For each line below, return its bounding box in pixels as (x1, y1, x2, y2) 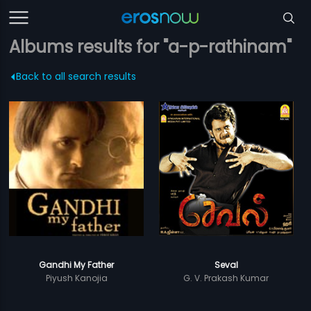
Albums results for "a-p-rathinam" (9, 35, 292, 58)
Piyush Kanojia (45, 271, 108, 284)
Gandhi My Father (39, 258, 115, 271)
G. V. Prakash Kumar (183, 271, 269, 284)
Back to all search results (16, 69, 137, 83)
